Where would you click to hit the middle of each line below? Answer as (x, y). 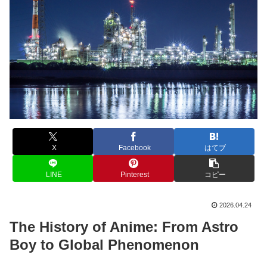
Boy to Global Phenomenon (104, 244)
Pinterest (135, 175)
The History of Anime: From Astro (124, 226)
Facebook (135, 148)
